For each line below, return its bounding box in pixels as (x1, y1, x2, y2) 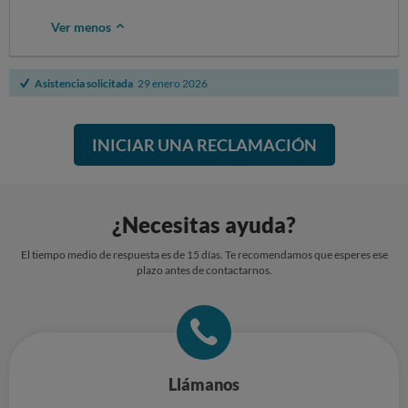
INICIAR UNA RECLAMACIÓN (91, 135, 317, 155)
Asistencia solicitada (35, 76, 133, 90)
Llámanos (168, 374, 240, 394)
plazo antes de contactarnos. (136, 263, 272, 277)
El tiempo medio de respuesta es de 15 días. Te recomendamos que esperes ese (20, 248, 388, 261)
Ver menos (51, 19, 114, 35)
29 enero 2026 (138, 76, 208, 90)
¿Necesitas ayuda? (112, 211, 296, 238)
